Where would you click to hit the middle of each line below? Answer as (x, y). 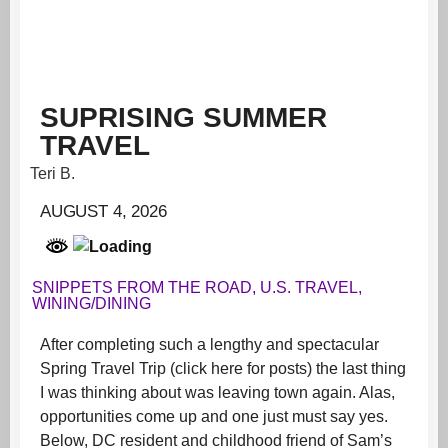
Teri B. (52, 173)
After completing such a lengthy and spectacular (209, 345)
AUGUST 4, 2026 (103, 211)
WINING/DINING (91, 304)
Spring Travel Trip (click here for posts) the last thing (223, 369)
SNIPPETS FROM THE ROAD (142, 288)
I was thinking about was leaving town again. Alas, (217, 393)
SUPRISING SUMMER (183, 117)
